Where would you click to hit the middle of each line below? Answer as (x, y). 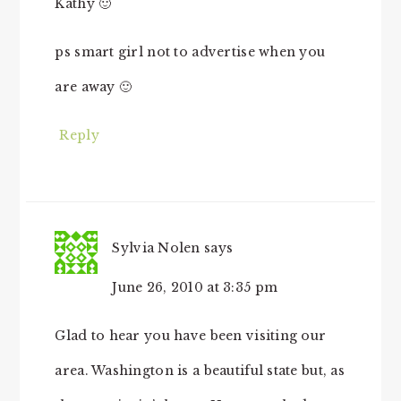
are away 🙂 (94, 86)
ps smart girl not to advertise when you (190, 51)
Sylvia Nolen (156, 247)
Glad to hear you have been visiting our (191, 335)
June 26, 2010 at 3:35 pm (195, 287)
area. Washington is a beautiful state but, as (200, 370)
